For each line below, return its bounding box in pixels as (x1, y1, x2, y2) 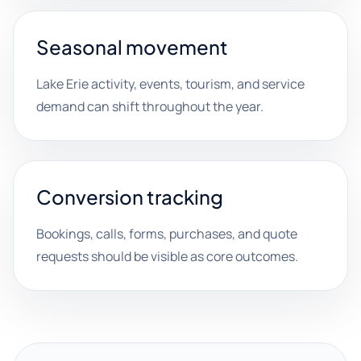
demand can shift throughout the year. (36, 98, 263, 115)
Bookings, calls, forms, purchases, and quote (36, 225, 297, 243)
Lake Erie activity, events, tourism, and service (36, 75, 305, 93)
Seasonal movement (36, 35, 228, 59)
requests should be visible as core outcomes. (36, 247, 298, 265)
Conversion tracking (36, 185, 223, 209)
